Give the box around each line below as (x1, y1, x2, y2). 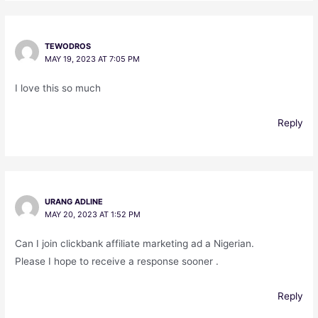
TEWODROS (44, 41, 91, 52)
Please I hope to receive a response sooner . (15, 256, 219, 268)
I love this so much (15, 82, 102, 94)
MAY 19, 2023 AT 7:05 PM (44, 54, 140, 65)
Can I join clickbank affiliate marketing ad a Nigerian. (15, 238, 255, 250)
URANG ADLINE (44, 197, 103, 207)
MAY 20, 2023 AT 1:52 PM (44, 209, 141, 219)
